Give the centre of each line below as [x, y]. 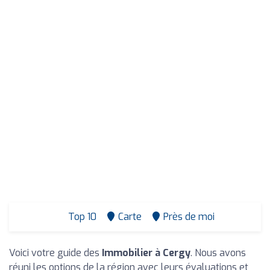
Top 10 [81, 217]
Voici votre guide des [55, 253]
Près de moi [189, 217]
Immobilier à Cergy [146, 253]
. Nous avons [218, 253]
